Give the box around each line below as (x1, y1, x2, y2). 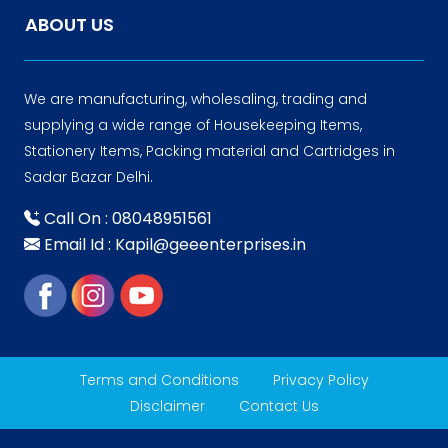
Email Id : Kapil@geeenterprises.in (40, 232, 306, 256)
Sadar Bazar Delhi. (24, 166, 153, 187)
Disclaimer (129, 395, 205, 416)
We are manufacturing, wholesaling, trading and (24, 88, 367, 109)
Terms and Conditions (79, 369, 239, 390)
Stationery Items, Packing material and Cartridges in (24, 140, 395, 161)
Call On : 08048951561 (40, 206, 212, 230)
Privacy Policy (272, 369, 369, 390)
